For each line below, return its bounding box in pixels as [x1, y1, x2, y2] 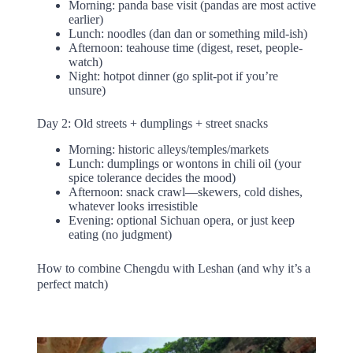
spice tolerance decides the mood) [68, 170, 236, 184]
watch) [68, 55, 102, 69]
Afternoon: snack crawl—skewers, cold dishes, [68, 184, 303, 199]
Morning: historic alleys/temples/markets [68, 142, 269, 156]
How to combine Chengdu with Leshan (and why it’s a [36, 261, 310, 275]
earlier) [68, 13, 103, 27]
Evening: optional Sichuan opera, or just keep [68, 213, 295, 227]
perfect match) [36, 277, 108, 291]
